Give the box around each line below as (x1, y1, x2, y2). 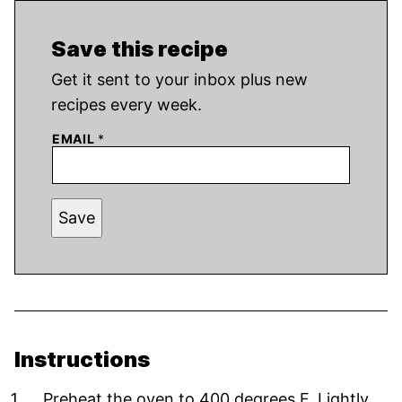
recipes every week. (51, 94, 202, 114)
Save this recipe (51, 35, 228, 62)
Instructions (14, 345, 154, 372)
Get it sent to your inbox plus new (51, 69, 63, 89)
